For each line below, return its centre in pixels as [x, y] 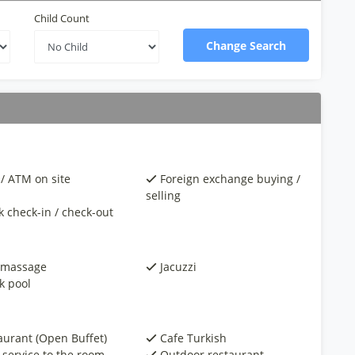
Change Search [246, 46]
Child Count [61, 18]
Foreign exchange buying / [231, 179]
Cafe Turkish [194, 338]
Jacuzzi [179, 267]
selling [164, 195]
